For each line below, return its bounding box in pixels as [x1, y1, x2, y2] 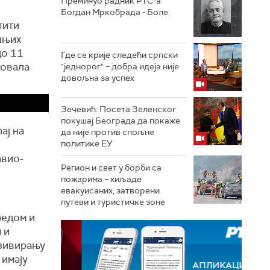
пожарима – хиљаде [61, 174, 142, 184]
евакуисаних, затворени [61, 185, 160, 196]
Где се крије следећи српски [61, 49, 178, 60]
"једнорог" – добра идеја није [61, 61, 179, 72]
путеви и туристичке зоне [61, 196, 165, 207]
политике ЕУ [61, 138, 113, 149]
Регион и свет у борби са [61, 162, 162, 173]
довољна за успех [61, 72, 134, 83]
